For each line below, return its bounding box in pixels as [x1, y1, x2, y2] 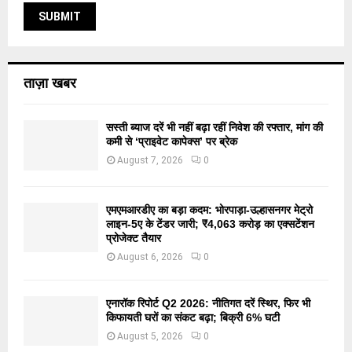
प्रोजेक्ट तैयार [106, 231, 161, 244]
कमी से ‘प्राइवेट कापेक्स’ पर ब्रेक [106, 135, 237, 148]
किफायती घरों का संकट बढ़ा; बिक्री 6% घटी [106, 310, 280, 324]
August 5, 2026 [117, 330, 183, 342]
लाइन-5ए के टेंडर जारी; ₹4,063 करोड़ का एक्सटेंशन [106, 217, 314, 230]
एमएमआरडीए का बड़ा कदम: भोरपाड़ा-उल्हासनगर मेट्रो [106, 203, 313, 216]
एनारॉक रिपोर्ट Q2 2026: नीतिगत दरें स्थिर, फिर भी [106, 296, 310, 310]
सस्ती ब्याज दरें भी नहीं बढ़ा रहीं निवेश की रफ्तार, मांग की [106, 121, 323, 134]
